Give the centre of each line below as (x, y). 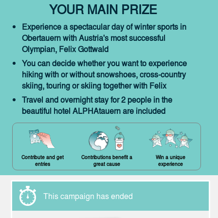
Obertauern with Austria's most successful (94, 38)
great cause (107, 164)
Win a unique (171, 157)
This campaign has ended (88, 196)
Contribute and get (42, 157)
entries (42, 164)
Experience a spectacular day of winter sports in (104, 27)
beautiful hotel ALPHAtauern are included (94, 111)
